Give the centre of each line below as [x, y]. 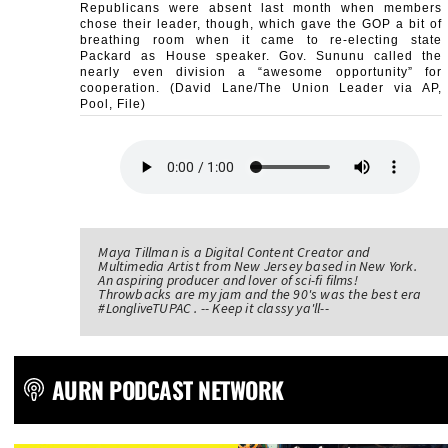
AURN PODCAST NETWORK [167, 389]
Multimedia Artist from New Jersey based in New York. [257, 265]
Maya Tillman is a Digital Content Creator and [234, 251]
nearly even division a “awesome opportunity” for [261, 71]
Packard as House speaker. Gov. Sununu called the [261, 55]
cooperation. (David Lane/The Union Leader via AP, [261, 87]
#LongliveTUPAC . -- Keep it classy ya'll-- [213, 307]
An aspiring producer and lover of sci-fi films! [228, 279]
